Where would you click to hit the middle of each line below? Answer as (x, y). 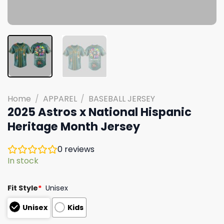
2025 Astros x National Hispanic (99, 112)
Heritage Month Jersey (74, 126)
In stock (23, 160)
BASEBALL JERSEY (122, 98)
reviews (78, 149)
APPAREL (60, 98)
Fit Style (23, 188)
